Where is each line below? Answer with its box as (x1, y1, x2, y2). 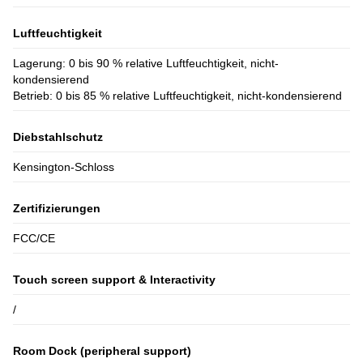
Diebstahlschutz (13, 130, 103, 144)
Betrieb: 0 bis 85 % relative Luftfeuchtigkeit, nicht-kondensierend (13, 89, 342, 103)
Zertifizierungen (13, 202, 100, 216)
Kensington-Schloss (13, 160, 114, 174)
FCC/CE (13, 232, 55, 246)
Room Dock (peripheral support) (13, 344, 191, 357)
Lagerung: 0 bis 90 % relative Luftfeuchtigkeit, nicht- (13, 57, 279, 70)
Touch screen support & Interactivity (13, 273, 216, 287)
